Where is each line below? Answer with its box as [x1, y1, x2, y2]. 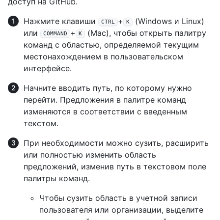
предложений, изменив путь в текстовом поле [24, 162, 206, 172]
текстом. [24, 118, 58, 129]
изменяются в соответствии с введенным [24, 107, 187, 117]
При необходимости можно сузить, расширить [24, 138, 209, 148]
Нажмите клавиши [24, 16, 98, 27]
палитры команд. [24, 173, 90, 184]
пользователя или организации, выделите [39, 205, 203, 215]
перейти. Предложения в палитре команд [24, 95, 186, 105]
